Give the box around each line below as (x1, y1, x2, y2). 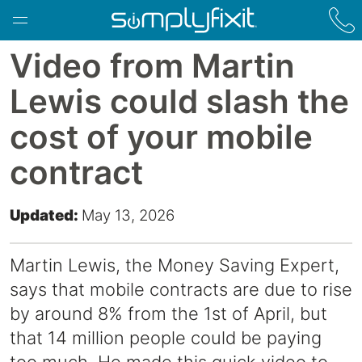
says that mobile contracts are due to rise (10, 279, 352, 301)
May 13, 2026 (82, 206, 175, 225)
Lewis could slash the (10, 82, 349, 121)
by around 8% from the (10, 303, 204, 325)
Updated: (10, 206, 82, 225)
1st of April (204, 303, 290, 325)
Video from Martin (10, 46, 295, 86)
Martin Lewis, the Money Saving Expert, (10, 255, 339, 276)
